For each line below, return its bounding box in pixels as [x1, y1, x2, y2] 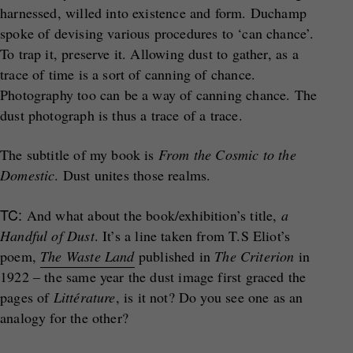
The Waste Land [40, 247, 135, 266]
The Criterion [214, 247, 295, 266]
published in [134, 247, 215, 266]
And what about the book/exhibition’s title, [22, 206, 281, 225]
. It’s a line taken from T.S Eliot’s [94, 226, 291, 245]
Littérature [53, 288, 116, 307]
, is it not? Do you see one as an [115, 288, 303, 307]
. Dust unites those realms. [54, 165, 211, 184]
